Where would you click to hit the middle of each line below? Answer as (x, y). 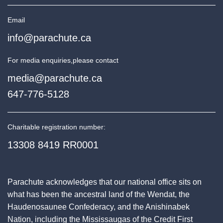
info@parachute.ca (49, 38)
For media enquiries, (40, 60)
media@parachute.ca (55, 78)
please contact (96, 60)
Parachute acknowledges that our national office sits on (105, 182)
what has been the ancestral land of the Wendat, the (99, 194)
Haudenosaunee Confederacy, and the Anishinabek (99, 207)
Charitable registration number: (56, 127)
